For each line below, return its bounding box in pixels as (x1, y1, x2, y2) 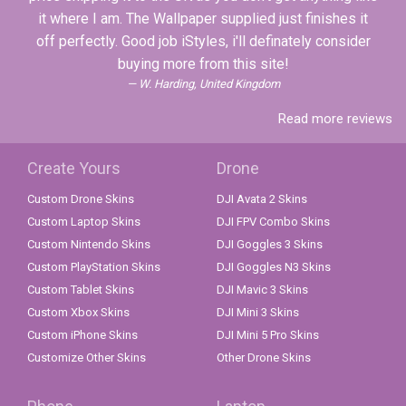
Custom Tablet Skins (27, 283, 134, 297)
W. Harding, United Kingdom (138, 77, 280, 92)
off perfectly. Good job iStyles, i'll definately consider (35, 33, 371, 51)
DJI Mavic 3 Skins (217, 283, 308, 297)
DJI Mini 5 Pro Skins (217, 328, 319, 343)
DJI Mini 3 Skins (217, 305, 299, 320)
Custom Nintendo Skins (27, 237, 150, 252)
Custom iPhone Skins (27, 328, 138, 343)
